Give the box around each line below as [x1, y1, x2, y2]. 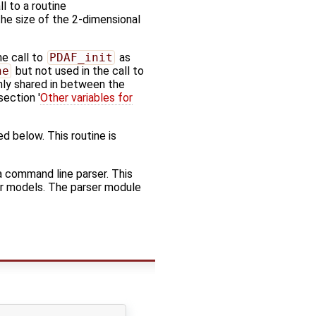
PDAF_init [49, 50, 113, 64]
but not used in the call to [12, 63, 144, 78]
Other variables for [40, 90, 133, 104]
